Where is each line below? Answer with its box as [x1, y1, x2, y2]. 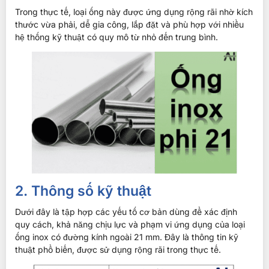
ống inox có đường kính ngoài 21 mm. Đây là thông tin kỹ [15, 231, 238, 242]
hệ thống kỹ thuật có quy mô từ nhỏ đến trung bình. [15, 31, 218, 42]
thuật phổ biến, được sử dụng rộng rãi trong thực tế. [15, 244, 221, 255]
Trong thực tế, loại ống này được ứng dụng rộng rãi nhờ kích [15, 6, 253, 17]
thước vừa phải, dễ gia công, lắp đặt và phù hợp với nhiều [15, 19, 244, 29]
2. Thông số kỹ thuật [15, 182, 151, 199]
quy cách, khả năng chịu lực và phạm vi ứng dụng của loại [15, 219, 245, 229]
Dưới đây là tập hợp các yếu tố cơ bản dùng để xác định [15, 206, 237, 217]
